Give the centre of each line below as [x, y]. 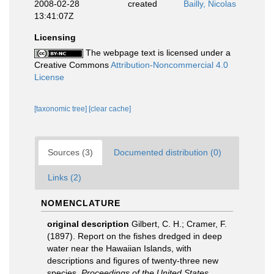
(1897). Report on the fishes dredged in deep [135, 236]
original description [88, 224]
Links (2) [65, 177]
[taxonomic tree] [61, 109]
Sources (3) [70, 152]
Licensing [55, 37]
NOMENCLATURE [81, 203]
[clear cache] [110, 109]
